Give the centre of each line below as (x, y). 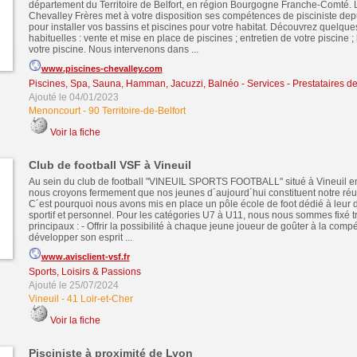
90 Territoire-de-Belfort (137, 111)
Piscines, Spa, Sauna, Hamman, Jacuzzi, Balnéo (133, 84)
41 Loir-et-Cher (100, 299)
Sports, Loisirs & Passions (84, 272)
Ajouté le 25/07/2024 (73, 285)
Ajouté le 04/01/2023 (73, 97)
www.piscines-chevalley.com (102, 69)
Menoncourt (54, 111)
